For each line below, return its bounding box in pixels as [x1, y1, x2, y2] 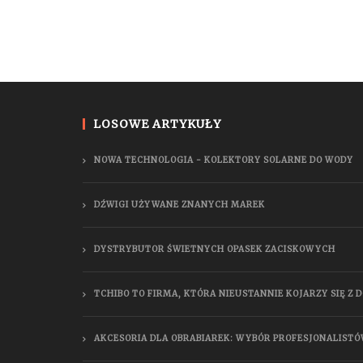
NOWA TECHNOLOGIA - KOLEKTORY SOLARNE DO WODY [94, 154, 353, 165]
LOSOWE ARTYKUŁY [93, 116, 221, 131]
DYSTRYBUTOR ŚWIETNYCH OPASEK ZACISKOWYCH [94, 243, 335, 254]
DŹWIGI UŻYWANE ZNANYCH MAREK [94, 199, 265, 210]
